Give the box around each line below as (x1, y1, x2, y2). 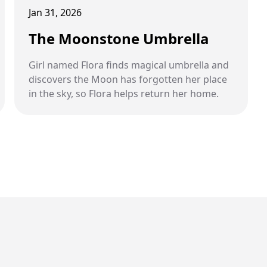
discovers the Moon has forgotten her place (29, 73, 227, 86)
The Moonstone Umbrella (29, 29, 209, 48)
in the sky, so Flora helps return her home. (29, 87, 219, 100)
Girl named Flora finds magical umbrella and (29, 58, 229, 72)
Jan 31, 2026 (29, 6, 82, 19)
